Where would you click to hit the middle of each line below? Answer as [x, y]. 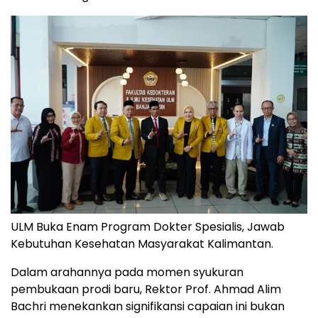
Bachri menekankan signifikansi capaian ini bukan [148, 307]
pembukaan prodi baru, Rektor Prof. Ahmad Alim [146, 290]
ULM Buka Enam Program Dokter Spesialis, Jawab [148, 227]
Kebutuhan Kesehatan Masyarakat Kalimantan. [142, 244]
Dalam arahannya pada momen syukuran [127, 273]
